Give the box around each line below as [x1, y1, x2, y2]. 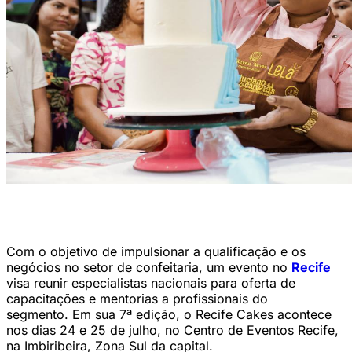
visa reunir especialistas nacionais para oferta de [6, 275, 295, 291]
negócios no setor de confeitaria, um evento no [6, 259, 291, 275]
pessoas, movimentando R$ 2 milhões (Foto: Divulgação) [10, 207, 277, 220]
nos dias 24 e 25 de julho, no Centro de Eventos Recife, [6, 322, 339, 338]
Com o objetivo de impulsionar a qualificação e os [6, 244, 306, 259]
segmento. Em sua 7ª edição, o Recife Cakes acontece [6, 306, 332, 322]
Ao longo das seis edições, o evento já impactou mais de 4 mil [10, 195, 299, 207]
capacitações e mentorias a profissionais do [6, 291, 268, 306]
